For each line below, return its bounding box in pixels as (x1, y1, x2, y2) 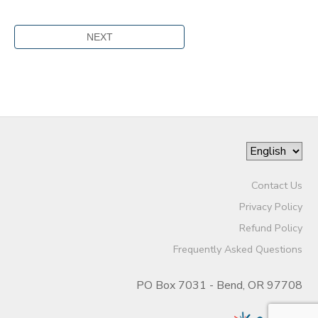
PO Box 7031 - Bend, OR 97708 (136, 278, 302, 294)
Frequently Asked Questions (172, 242, 302, 257)
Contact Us (251, 178, 302, 193)
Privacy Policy (238, 199, 302, 214)
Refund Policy (238, 221, 302, 236)
